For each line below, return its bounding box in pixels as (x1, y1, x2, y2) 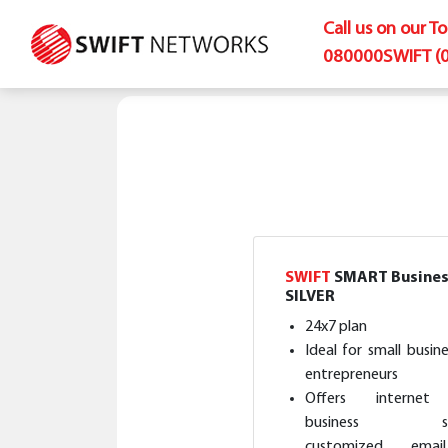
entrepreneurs (304, 367, 398, 383)
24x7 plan (304, 319, 367, 335)
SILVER (284, 289, 335, 305)
